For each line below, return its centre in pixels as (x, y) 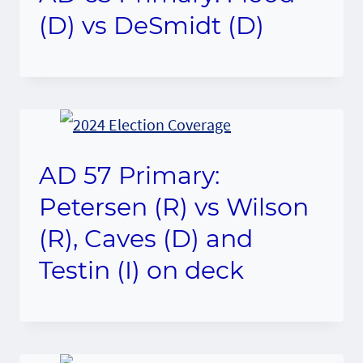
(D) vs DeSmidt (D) (152, 25)
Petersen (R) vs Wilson (174, 207)
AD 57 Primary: (129, 175)
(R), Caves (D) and (146, 238)
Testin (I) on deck (141, 270)
